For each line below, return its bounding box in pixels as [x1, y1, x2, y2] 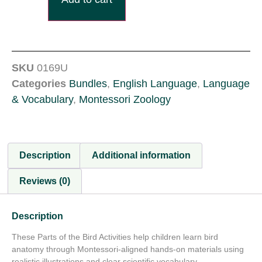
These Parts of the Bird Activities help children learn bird [12, 232, 218, 242]
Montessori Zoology [79, 94, 171, 106]
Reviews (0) [19, 175, 71, 186]
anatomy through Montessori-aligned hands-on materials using [12, 244, 244, 254]
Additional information [91, 150, 191, 161]
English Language [113, 78, 197, 90]
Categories [12, 78, 66, 90]
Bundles [69, 78, 107, 90]
